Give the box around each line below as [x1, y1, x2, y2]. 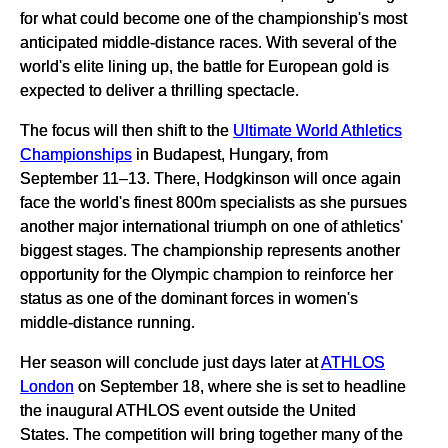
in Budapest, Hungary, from [132, 145, 328, 164]
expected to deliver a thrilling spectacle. [20, 81, 299, 100]
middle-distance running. [20, 313, 195, 332]
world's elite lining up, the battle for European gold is [20, 57, 389, 76]
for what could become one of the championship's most [20, 9, 407, 28]
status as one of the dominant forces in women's [20, 289, 358, 308]
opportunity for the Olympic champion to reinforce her [20, 265, 393, 284]
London [20, 377, 74, 396]
